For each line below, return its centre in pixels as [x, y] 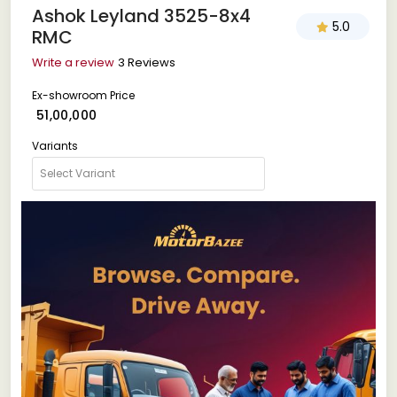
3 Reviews [147, 62]
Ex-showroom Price [83, 95]
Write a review [73, 62]
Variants [55, 145]
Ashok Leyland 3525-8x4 [141, 16]
